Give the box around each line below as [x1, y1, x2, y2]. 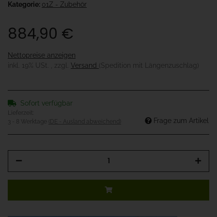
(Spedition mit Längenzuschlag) [99, 62, 199, 70]
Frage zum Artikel [154, 117, 209, 125]
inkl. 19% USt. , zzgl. [8, 62, 71, 70]
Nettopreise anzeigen [8, 51, 76, 60]
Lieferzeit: [8, 109, 34, 117]
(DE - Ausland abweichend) [48, 118, 121, 125]
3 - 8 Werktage [8, 118, 48, 125]
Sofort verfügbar [20, 99, 73, 108]
